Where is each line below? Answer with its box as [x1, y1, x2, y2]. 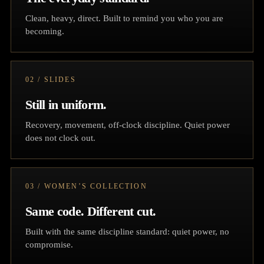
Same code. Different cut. [25, 204, 156, 219]
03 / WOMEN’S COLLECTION [25, 182, 147, 191]
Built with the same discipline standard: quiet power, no [25, 227, 229, 237]
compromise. [25, 240, 73, 250]
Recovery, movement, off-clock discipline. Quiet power [25, 120, 230, 130]
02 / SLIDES [25, 75, 76, 84]
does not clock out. [25, 133, 95, 143]
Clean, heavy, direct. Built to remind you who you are [25, 14, 223, 24]
